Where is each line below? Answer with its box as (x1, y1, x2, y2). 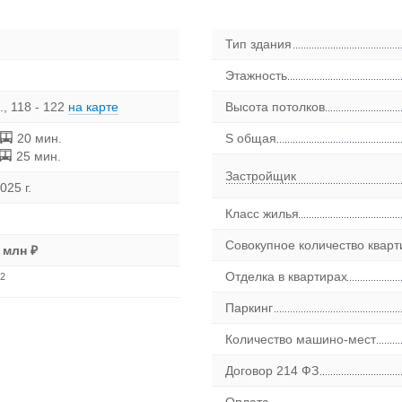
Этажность (225, 68, 288, 83)
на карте (67, 100, 118, 115)
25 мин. (15, 148, 61, 163)
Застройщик (225, 169, 297, 184)
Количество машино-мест (225, 332, 377, 347)
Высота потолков (225, 100, 326, 115)
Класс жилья (225, 206, 300, 222)
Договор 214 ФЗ (225, 363, 319, 379)
